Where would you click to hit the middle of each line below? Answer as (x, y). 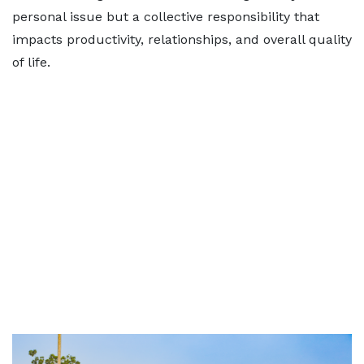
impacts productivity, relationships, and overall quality (182, 39)
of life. (35, 62)
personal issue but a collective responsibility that (166, 17)
